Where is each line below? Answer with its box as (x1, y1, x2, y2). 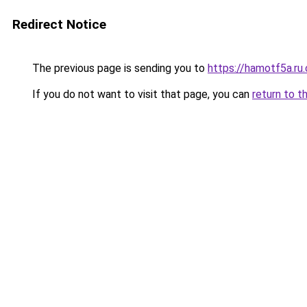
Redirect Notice (12, 16, 106, 32)
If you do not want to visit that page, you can (29, 88, 252, 101)
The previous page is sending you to (29, 62, 208, 75)
